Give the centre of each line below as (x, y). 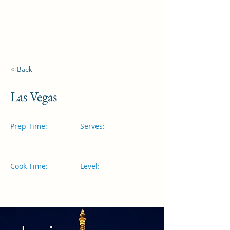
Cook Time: (29, 166)
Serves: (92, 126)
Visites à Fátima (82, 13)
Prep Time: (29, 126)
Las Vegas (34, 97)
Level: (90, 166)
